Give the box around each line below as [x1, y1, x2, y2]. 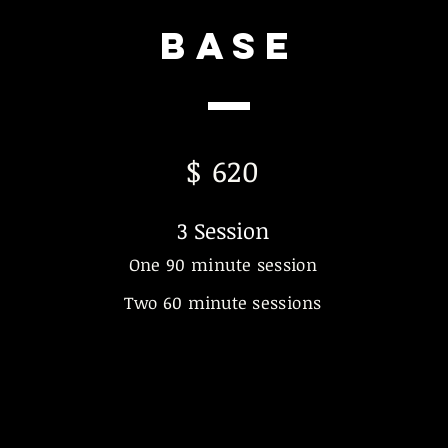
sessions [247, 291, 322, 314]
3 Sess [176, 215, 236, 245]
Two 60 [124, 291, 188, 314]
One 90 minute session [128, 253, 317, 276]
